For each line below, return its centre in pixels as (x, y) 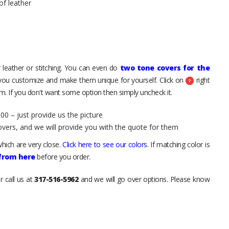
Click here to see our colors (105, 144)
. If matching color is (178, 144)
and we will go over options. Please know (144, 179)
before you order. (63, 157)
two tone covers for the (165, 68)
